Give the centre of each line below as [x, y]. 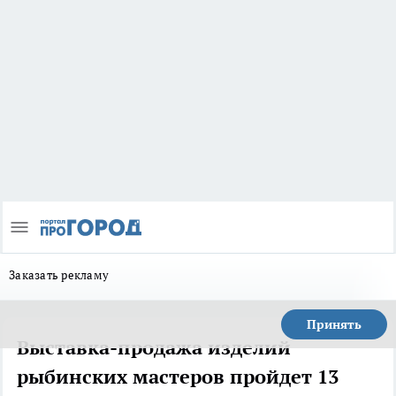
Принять [334, 325]
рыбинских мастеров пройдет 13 [178, 377]
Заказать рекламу [59, 275]
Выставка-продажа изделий [154, 348]
